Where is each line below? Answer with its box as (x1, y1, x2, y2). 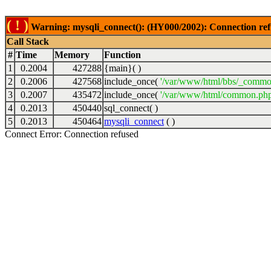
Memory (54, 50, 90, 60)
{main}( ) (104, 63, 141, 73)
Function (104, 50, 141, 60)
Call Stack (7, 36, 49, 47)
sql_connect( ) (104, 103, 158, 113)
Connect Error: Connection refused (5, 129, 139, 139)
